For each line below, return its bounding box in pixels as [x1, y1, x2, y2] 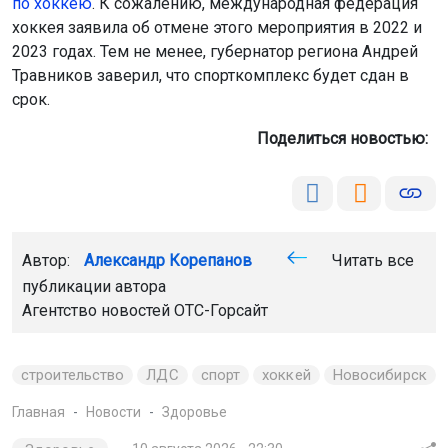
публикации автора [22, 277, 166, 296]
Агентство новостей [22, 301, 174, 320]
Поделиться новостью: [257, 129, 436, 148]
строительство [21, 366, 125, 384]
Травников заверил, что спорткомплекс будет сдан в [12, 66, 409, 85]
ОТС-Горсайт [174, 301, 268, 320]
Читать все [328, 251, 414, 270]
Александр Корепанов [84, 251, 252, 270]
